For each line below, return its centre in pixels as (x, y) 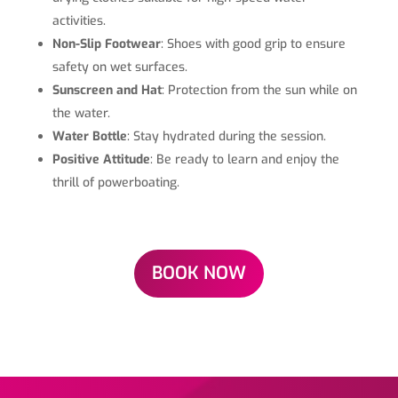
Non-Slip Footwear (106, 44)
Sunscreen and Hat (107, 91)
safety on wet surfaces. (119, 68)
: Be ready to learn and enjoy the (244, 160)
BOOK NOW (199, 274)
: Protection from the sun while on (259, 91)
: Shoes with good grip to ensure (253, 44)
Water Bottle (89, 137)
